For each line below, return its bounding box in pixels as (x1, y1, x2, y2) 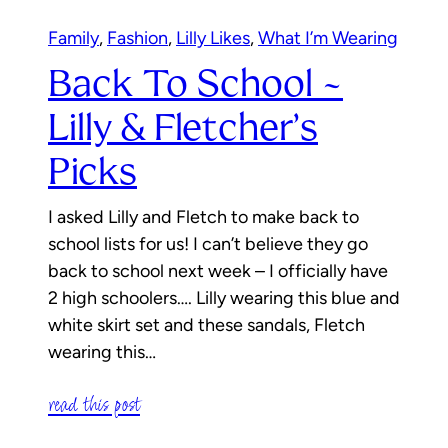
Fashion (107, 26, 168, 49)
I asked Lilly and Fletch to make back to (48, 205, 359, 228)
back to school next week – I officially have (48, 259, 388, 282)
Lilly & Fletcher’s (48, 102, 318, 152)
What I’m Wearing (258, 26, 398, 49)
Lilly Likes (176, 26, 250, 49)
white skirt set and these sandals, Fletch (48, 313, 365, 336)
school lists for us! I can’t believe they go (48, 232, 368, 255)
